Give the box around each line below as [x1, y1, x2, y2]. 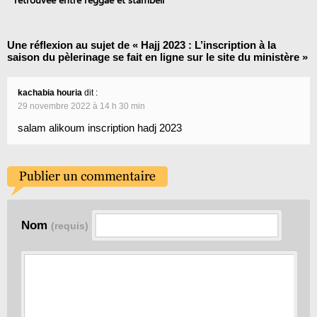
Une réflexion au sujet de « [7, 39, 141, 52]
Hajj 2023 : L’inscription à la [141, 39, 276, 52]
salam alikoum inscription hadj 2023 [18, 122, 182, 134]
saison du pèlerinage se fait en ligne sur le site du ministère [7, 51, 299, 64]
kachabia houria [18, 88, 82, 98]
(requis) [51, 220, 88, 232]
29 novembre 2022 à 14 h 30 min [18, 101, 145, 112]
